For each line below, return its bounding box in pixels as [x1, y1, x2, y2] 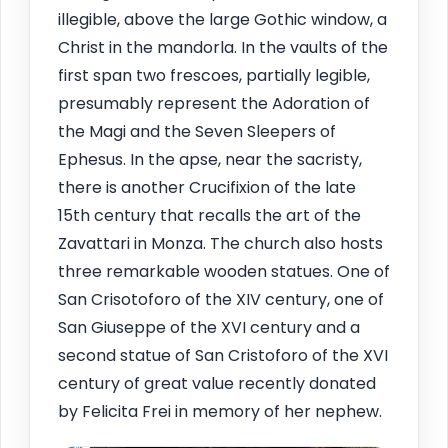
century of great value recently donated [58, 371, 376, 395]
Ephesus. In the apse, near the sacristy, [58, 147, 362, 171]
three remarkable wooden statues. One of [58, 259, 390, 283]
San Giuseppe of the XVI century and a [58, 315, 360, 339]
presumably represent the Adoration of [58, 91, 370, 115]
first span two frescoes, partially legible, [58, 63, 370, 87]
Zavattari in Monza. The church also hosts [58, 231, 383, 255]
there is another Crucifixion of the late [58, 175, 356, 199]
